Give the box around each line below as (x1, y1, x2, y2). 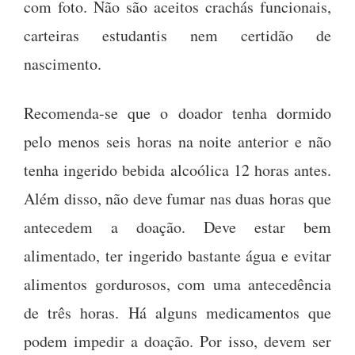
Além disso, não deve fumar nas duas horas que (24, 188, 331, 210)
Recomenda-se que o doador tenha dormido (24, 102, 331, 124)
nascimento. (24, 53, 101, 75)
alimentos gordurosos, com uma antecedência (24, 273, 331, 296)
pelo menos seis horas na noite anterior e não (24, 131, 331, 153)
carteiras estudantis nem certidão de (24, 25, 331, 47)
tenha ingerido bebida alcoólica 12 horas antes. (24, 159, 331, 181)
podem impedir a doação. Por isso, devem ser (24, 330, 331, 353)
